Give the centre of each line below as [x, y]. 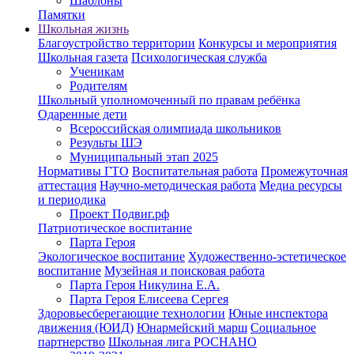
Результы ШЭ [106, 143]
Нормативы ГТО [83, 171]
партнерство [72, 342]
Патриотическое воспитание [115, 228]
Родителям [98, 86]
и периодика [72, 200]
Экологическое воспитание [111, 256]
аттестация [67, 185]
